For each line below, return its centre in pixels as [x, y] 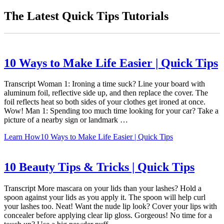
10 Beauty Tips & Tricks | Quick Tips [99, 167]
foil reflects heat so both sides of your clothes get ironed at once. [105, 102]
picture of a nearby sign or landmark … [66, 120]
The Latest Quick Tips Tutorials [86, 16]
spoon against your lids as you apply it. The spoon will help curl [105, 197]
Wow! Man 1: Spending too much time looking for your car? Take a [111, 111]
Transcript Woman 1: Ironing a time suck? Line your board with [104, 84]
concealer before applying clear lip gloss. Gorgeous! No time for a [108, 215]
